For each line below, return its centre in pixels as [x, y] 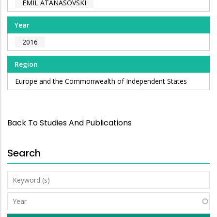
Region [26, 64]
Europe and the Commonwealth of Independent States [101, 81]
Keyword [22, 177]
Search [24, 153]
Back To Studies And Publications [70, 123]
